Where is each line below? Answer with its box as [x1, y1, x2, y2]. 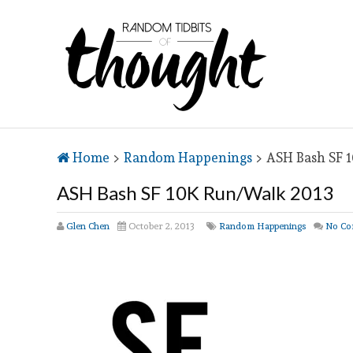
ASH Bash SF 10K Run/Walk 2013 [57, 181, 334, 204]
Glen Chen [66, 218, 110, 233]
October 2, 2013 [126, 218, 195, 233]
